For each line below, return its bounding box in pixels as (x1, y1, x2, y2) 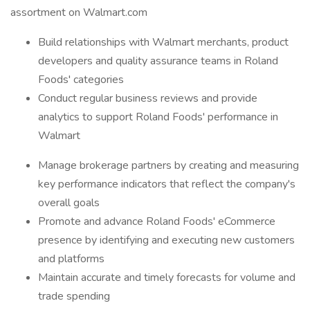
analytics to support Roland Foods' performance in (38, 109, 278, 125)
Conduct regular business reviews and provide (38, 91, 257, 106)
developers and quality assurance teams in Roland (38, 53, 278, 69)
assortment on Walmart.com (10, 5, 147, 20)
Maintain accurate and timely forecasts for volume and (38, 270, 295, 285)
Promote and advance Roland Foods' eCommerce (38, 214, 275, 229)
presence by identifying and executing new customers (38, 232, 295, 248)
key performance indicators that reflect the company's (38, 176, 295, 192)
